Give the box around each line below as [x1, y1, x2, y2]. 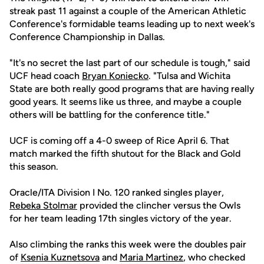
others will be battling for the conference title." [9, 109, 210, 120]
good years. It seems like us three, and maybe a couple [9, 96, 242, 107]
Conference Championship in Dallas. [9, 31, 165, 42]
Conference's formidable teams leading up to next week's [9, 18, 255, 29]
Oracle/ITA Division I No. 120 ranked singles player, [9, 187, 224, 198]
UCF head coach [9, 70, 82, 81]
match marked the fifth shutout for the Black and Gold [9, 148, 240, 159]
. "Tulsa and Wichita [148, 70, 230, 81]
